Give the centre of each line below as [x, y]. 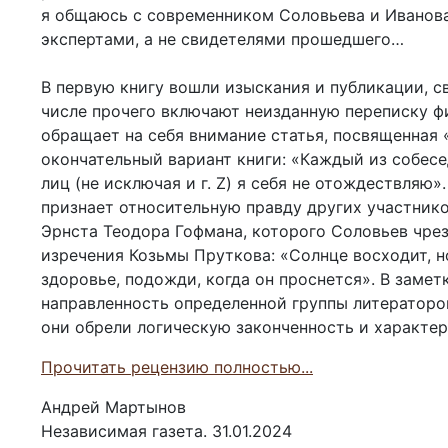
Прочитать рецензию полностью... [177, 367]
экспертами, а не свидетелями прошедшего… [222, 39]
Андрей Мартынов [113, 407]
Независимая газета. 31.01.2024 [166, 431]
